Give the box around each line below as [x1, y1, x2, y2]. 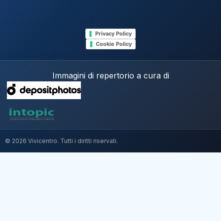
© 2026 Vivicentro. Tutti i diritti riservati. [5, 137, 118, 145]
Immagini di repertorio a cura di [52, 71, 169, 81]
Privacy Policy [95, 30, 132, 37]
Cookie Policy [95, 40, 132, 48]
